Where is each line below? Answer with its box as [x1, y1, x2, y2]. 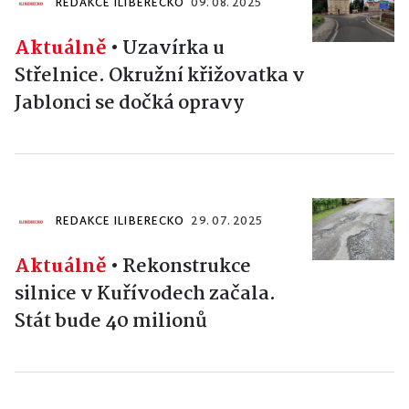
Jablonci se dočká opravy [15, 88, 244, 120]
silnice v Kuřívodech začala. [15, 278, 276, 310]
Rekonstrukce [122, 251, 251, 283]
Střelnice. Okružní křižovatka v [15, 60, 305, 92]
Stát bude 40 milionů [15, 306, 207, 338]
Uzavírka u [122, 33, 225, 65]
